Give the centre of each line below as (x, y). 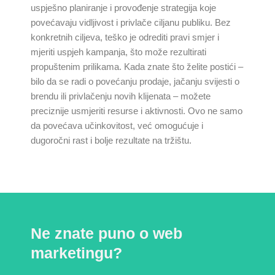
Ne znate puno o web (107, 234)
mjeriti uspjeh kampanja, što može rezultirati (118, 52)
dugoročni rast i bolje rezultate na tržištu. (111, 141)
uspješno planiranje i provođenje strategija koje (123, 8)
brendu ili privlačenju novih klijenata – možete (121, 96)
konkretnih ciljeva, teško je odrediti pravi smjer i (125, 37)
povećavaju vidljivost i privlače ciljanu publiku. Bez (131, 23)
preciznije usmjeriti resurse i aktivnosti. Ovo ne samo (137, 111)
